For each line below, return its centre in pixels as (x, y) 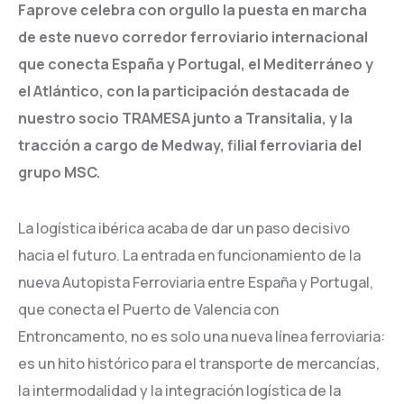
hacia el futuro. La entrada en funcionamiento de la (189, 255)
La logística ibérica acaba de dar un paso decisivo (184, 228)
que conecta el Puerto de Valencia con (148, 309)
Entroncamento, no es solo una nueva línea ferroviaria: (202, 336)
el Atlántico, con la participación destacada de (184, 91)
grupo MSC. (59, 172)
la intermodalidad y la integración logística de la (179, 390)
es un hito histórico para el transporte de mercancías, (199, 363)
